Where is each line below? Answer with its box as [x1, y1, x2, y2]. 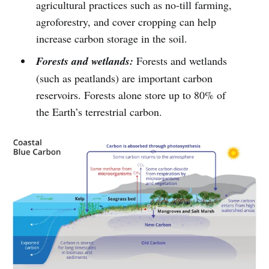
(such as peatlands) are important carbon [35, 70, 213, 85]
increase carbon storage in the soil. [35, 31, 187, 46]
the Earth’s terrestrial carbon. [35, 104, 162, 119]
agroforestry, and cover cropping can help [35, 14, 216, 29]
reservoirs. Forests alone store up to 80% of [35, 87, 226, 102]
